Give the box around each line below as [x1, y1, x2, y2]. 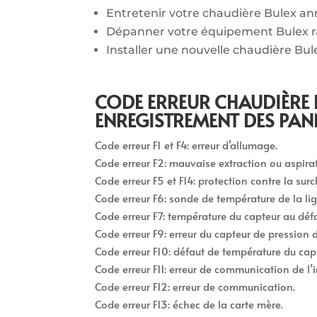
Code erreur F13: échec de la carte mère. [95, 296, 284, 311]
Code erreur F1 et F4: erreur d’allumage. [95, 137, 278, 152]
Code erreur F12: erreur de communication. [95, 278, 296, 294]
